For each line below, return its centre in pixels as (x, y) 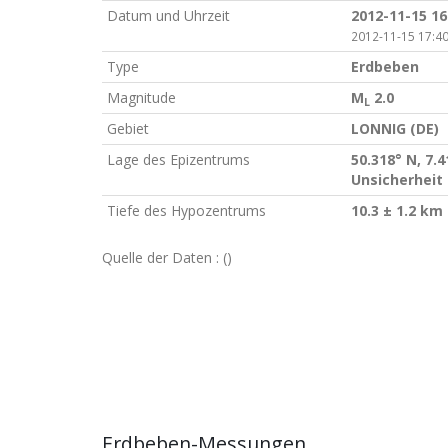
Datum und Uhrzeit (168, 15)
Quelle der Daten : (162, 257)
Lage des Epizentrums (178, 159)
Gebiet (128, 128)
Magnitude (141, 97)
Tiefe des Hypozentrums (186, 210)
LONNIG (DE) (395, 128)
